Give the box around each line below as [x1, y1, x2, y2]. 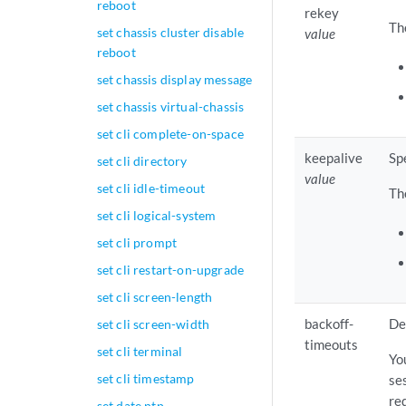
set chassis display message [96, 72, 253, 87]
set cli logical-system [96, 208, 217, 223]
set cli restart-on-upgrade [96, 262, 245, 277]
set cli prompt [96, 235, 178, 250]
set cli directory [96, 153, 188, 169]
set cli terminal [96, 343, 183, 359]
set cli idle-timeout [96, 180, 206, 196]
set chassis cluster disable [96, 24, 245, 40]
